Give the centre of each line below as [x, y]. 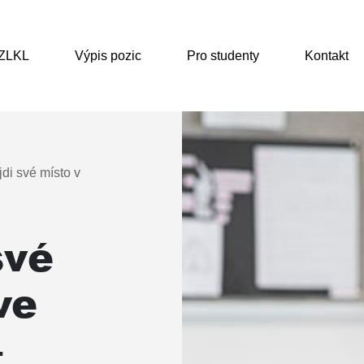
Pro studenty [223, 55]
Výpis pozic [108, 55]
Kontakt [326, 55]
